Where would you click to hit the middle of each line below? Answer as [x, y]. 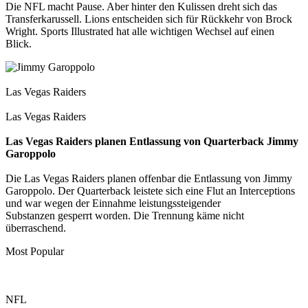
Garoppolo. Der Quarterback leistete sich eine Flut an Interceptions [150, 190]
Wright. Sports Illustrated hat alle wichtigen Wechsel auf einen [140, 31]
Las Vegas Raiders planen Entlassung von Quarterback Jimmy [152, 141]
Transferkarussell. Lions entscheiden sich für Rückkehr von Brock [149, 19]
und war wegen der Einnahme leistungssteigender [113, 203]
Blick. [19, 43]
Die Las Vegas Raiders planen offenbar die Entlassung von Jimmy [149, 178]
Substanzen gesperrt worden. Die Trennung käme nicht [125, 215]
